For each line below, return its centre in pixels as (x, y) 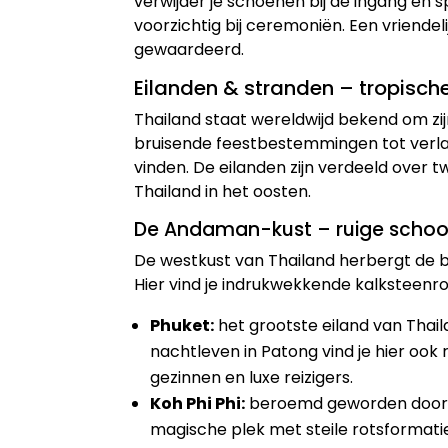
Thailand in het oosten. (223, 192)
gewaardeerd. (189, 50)
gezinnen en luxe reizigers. (252, 378)
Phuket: (182, 326)
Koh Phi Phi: (198, 404)
